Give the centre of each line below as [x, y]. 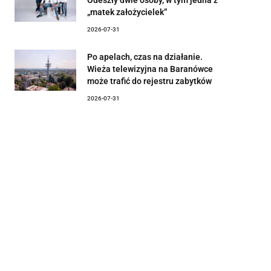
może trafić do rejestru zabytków [149, 81]
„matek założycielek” [127, 12]
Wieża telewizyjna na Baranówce [150, 69]
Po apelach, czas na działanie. [145, 57]
